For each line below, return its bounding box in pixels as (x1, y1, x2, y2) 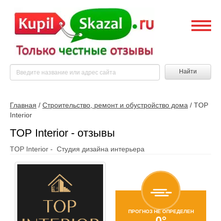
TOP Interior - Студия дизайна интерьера (10, 145, 145, 153)
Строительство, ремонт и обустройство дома (42, 101, 188, 109)
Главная (10, 101, 37, 109)
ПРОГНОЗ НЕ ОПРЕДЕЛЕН (128, 208, 194, 214)
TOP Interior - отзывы (10, 127, 115, 139)
